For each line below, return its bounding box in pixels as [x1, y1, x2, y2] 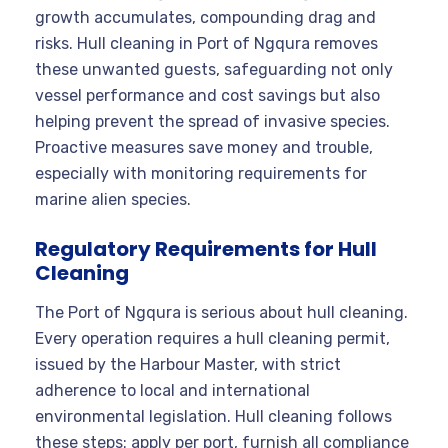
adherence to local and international [35, 380, 310, 400]
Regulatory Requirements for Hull [35, 234, 377, 263]
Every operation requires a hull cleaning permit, [35, 328, 390, 348]
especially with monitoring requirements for [35, 163, 367, 183]
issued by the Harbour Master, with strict [35, 354, 341, 374]
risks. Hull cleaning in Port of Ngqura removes [35, 33, 378, 53]
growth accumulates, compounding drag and [35, 7, 376, 27]
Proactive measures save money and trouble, [35, 137, 373, 157]
